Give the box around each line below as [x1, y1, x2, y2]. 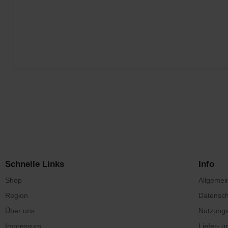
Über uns [5, 207, 35, 215]
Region [5, 191, 28, 199]
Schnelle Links [5, 159, 64, 169]
